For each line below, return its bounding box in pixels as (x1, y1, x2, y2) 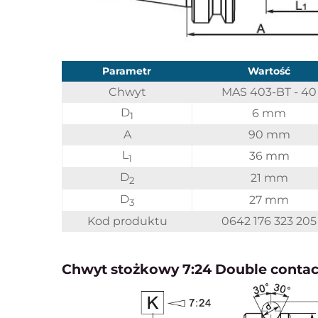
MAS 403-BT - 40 (221, 84, 317, 99)
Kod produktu (87, 214, 168, 228)
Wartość (247, 64, 290, 77)
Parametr (102, 64, 151, 77)
